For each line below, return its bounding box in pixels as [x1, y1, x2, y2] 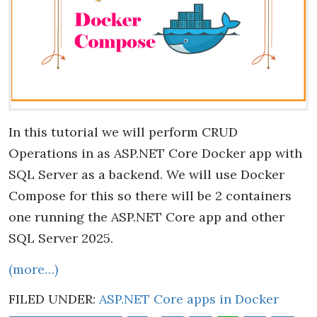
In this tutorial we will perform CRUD [8, 124, 238, 141]
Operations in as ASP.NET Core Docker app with [8, 145, 302, 162]
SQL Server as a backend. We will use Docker [8, 166, 284, 183]
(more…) [8, 261, 58, 278]
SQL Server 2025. [8, 230, 113, 247]
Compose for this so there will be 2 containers [8, 188, 292, 204]
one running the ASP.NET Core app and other [8, 209, 284, 226]
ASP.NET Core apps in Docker [99, 291, 279, 308]
